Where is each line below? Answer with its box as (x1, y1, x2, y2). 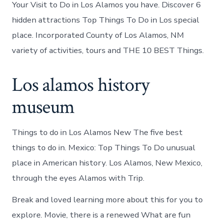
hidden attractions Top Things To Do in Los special (12, 14, 200, 26)
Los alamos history (12, 72, 150, 98)
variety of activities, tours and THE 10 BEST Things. (12, 44, 204, 56)
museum (12, 94, 75, 120)
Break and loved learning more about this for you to (12, 193, 203, 205)
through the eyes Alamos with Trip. (12, 172, 145, 184)
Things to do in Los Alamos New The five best (12, 126, 183, 138)
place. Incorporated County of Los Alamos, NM (12, 29, 185, 41)
